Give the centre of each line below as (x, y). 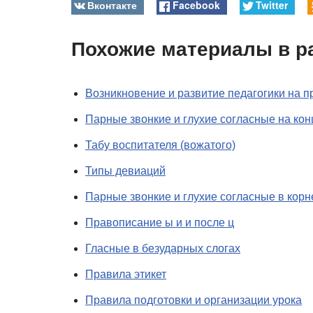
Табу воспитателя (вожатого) (160, 145)
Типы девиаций (125, 171)
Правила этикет (126, 274)
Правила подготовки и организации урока (194, 300)
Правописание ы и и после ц (160, 223)
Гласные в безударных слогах (163, 248)
